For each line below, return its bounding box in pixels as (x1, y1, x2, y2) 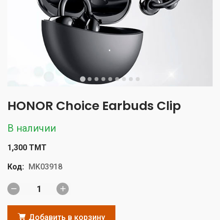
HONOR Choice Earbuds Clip (7, 97, 181, 114)
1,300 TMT (7, 142, 47, 152)
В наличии (7, 122, 56, 134)
